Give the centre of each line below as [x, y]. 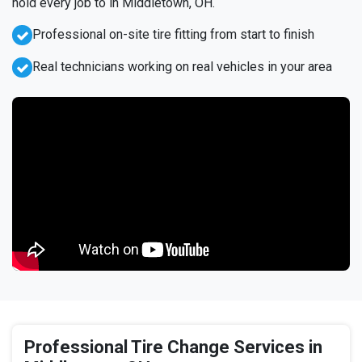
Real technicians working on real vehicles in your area [182, 67]
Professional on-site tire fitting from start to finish [173, 35]
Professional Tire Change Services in [173, 347]
